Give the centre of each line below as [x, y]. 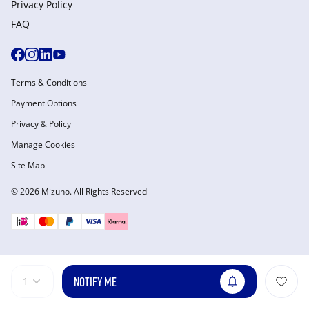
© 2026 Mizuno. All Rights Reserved [79, 191]
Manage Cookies [43, 144]
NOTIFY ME [95, 281]
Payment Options [44, 103]
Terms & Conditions [49, 82]
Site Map [28, 165]
